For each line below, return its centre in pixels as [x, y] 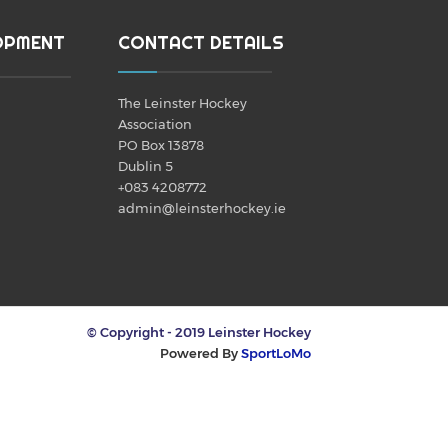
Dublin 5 [146, 165]
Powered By [200, 352]
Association [155, 123]
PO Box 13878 [161, 144]
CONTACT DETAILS [201, 42]
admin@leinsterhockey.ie [202, 207]
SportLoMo [276, 352]
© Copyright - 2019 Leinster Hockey [199, 331]
